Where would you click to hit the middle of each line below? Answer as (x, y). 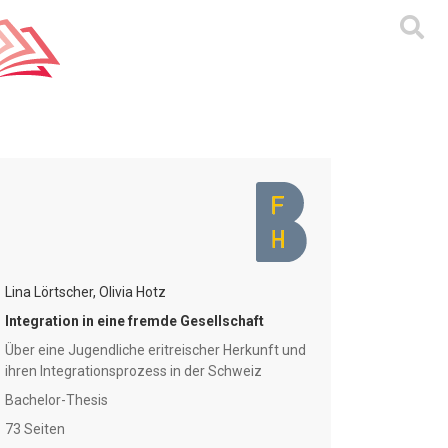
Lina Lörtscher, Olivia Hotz (86, 292)
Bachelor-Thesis (57, 400)
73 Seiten (35, 429)
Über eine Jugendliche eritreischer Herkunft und (156, 350)
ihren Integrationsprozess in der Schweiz (134, 371)
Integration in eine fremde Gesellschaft (135, 321)
